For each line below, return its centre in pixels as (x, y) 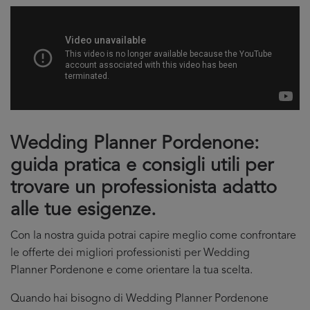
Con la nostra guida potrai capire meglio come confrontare (153, 236)
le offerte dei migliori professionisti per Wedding (130, 253)
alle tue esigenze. (83, 211)
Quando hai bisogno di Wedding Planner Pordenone (139, 299)
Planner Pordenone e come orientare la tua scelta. (131, 271)
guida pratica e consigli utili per (142, 166)
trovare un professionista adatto (144, 189)
